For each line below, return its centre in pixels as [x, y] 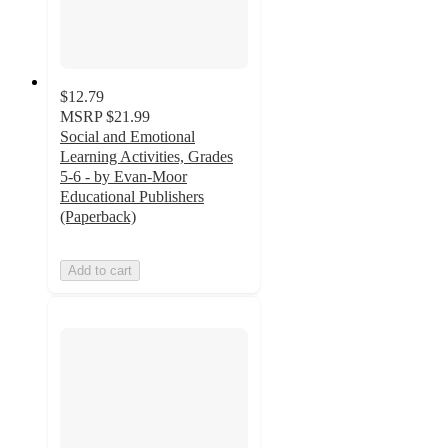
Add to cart [100, 271]
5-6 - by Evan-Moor [123, 177]
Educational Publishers [132, 197]
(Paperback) [98, 217]
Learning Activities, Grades [146, 157]
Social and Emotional [127, 137]
